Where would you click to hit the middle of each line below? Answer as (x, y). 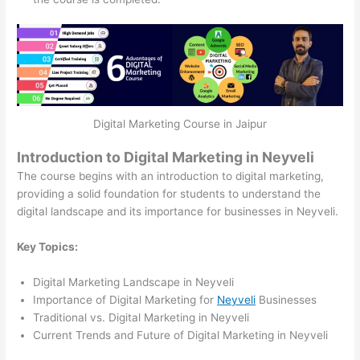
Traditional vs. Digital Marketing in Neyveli (141, 318)
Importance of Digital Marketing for (125, 300)
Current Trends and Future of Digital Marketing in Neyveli (181, 335)
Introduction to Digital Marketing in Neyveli (166, 157)
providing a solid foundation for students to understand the (169, 194)
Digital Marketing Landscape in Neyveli (134, 282)
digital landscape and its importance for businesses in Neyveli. (178, 212)
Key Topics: (48, 247)
